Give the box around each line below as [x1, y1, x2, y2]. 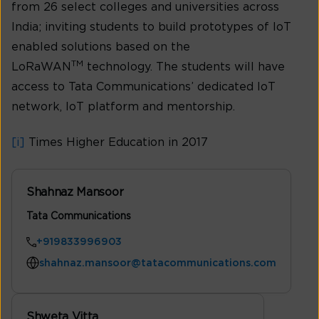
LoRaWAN [11, 61, 71, 73]
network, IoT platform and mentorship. [11, 100, 235, 113]
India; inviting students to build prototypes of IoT [11, 21, 291, 33]
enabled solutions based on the [11, 41, 190, 53]
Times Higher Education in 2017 [28, 137, 208, 149]
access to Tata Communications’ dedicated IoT [11, 80, 276, 93]
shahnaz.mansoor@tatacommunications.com [39, 258, 276, 269]
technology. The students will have [83, 61, 285, 73]
